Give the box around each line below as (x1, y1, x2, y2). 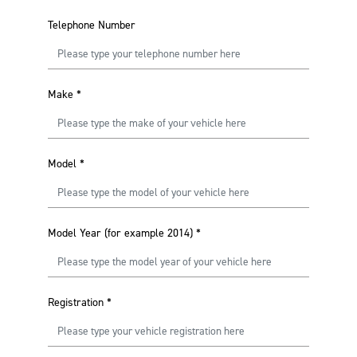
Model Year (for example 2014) (48, 226, 193, 241)
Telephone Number (48, 18, 135, 33)
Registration (48, 295, 104, 310)
